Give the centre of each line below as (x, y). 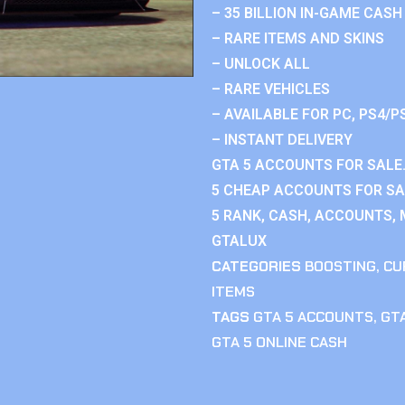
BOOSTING (340, 266)
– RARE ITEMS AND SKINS (298, 38)
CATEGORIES (256, 266)
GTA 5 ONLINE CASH (279, 342)
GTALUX (239, 241)
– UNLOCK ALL (261, 64)
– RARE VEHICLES (271, 89)
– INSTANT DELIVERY (282, 140)
